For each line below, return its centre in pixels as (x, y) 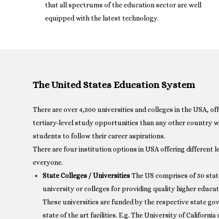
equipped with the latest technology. (102, 18)
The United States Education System (114, 85)
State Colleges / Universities (87, 175)
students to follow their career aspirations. (99, 136)
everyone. (48, 162)
